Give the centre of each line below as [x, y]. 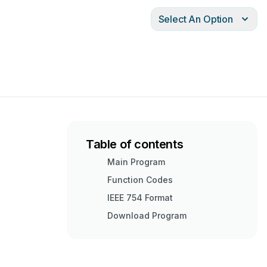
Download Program [147, 215]
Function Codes [140, 180]
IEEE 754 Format [140, 198]
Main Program [136, 162]
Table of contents [135, 144]
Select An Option [195, 19]
